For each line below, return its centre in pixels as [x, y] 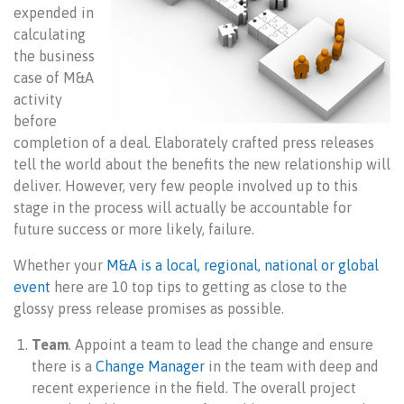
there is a [64, 366]
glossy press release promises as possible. [149, 308]
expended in [54, 13]
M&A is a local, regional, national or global [243, 265]
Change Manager [150, 366]
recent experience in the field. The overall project [194, 388]
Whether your [60, 265]
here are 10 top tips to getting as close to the [199, 287]
